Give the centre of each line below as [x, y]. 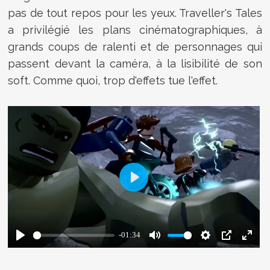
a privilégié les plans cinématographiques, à [135, 30]
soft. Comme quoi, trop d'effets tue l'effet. [113, 81]
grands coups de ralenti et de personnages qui [135, 47]
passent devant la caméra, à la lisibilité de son [135, 64]
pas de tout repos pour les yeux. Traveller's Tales [135, 13]
